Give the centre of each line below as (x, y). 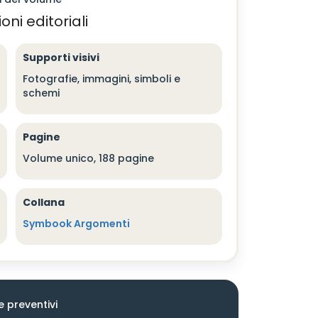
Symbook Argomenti (76, 224)
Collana (43, 202)
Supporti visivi (61, 57)
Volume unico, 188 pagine (88, 158)
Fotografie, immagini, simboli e (101, 79)
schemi (41, 93)
